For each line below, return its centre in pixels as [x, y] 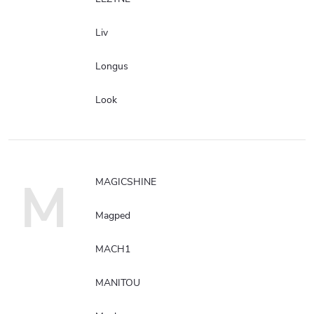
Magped [113, 215]
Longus [112, 66]
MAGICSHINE [126, 182]
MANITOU [118, 282]
